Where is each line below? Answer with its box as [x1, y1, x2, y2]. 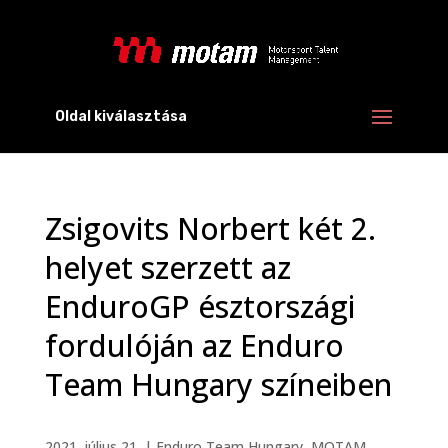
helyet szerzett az [44, 247, 291, 288]
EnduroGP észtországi [44, 286, 355, 327]
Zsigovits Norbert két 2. [44, 208, 376, 249]
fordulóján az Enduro [44, 325, 344, 366]
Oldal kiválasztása [54, 108, 187, 125]
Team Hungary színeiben [44, 364, 392, 405]
